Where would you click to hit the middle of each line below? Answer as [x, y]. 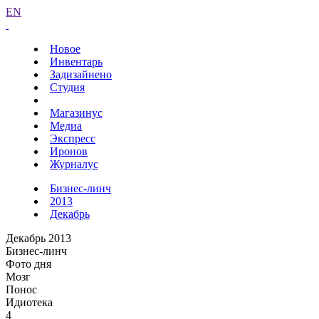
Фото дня [28, 264]
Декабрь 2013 [38, 238]
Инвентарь [76, 62]
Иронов [69, 151]
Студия [67, 87]
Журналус [74, 164]
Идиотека [29, 302]
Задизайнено [81, 74]
